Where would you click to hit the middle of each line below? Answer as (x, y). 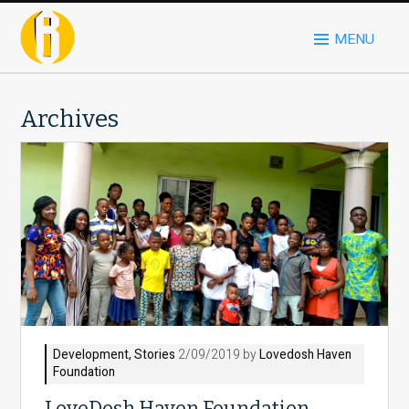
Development (91, 356)
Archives (70, 119)
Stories (155, 356)
